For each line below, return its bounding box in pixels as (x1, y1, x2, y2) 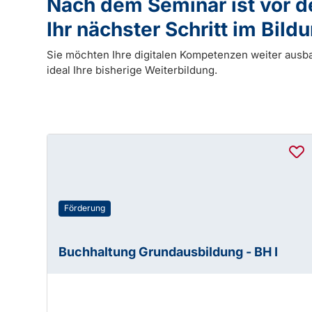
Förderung (64, 203, 106, 213)
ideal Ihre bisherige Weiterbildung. (47, 63, 218, 77)
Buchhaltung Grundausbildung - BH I (58, 244, 279, 259)
